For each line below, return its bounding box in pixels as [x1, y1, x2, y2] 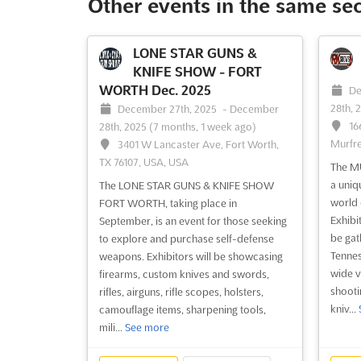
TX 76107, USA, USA [98, 156, 189, 168]
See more [124, 321, 169, 333]
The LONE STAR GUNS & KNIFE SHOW [98, 179, 274, 191]
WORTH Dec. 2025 [98, 82, 211, 98]
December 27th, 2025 [118, 102, 220, 114]
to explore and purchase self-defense [98, 232, 274, 244]
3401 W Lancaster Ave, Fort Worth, [118, 138, 280, 150]
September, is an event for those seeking [98, 214, 287, 226]
